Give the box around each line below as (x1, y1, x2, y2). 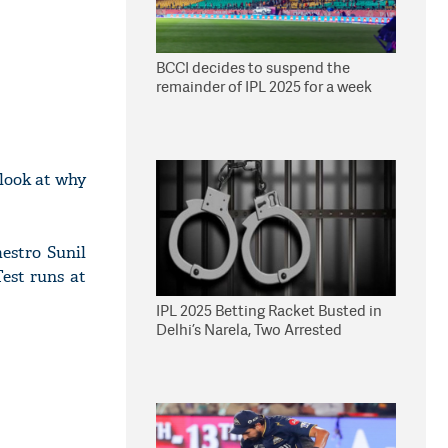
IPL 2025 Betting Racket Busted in (156, 300, 382, 321)
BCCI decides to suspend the (156, 57, 350, 78)
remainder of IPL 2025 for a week (156, 76, 372, 97)
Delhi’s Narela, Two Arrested (156, 319, 342, 340)
